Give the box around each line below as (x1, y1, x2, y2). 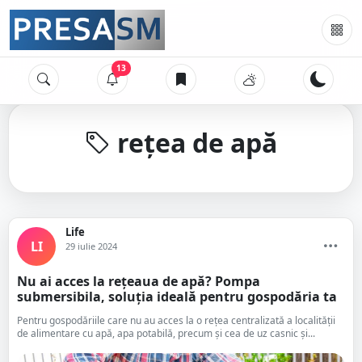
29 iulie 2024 (65, 240, 117, 252)
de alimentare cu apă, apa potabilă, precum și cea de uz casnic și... (17, 326, 315, 340)
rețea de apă (111, 125, 277, 160)
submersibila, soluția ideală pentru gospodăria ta (17, 288, 337, 305)
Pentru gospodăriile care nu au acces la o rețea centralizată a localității (17, 314, 335, 327)
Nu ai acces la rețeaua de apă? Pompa (17, 272, 260, 290)
